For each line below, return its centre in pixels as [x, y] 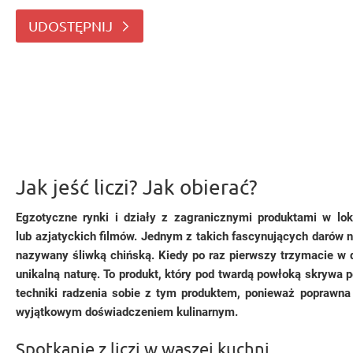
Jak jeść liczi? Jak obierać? [137, 187]
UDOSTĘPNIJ [71, 26]
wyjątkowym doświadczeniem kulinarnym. [127, 312]
